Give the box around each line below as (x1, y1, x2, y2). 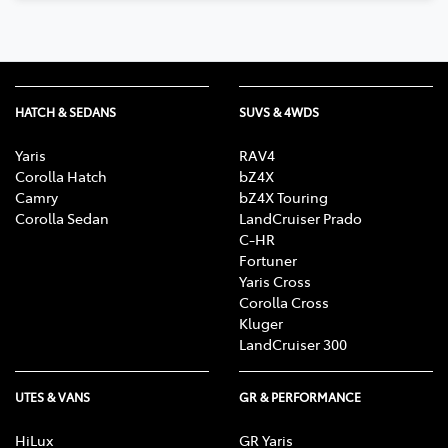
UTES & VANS (15, 389, 90, 406)
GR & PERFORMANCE (239, 389, 361, 406)
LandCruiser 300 (239, 334, 347, 355)
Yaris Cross (239, 271, 311, 292)
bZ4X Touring (239, 187, 328, 208)
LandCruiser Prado (239, 208, 362, 229)
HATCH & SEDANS (15, 104, 116, 121)
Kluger (239, 313, 283, 334)
